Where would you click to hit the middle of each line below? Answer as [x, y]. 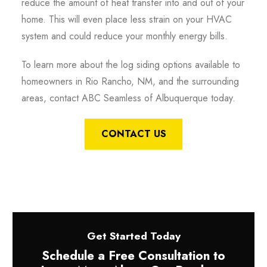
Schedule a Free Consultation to [133, 255]
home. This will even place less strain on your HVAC [126, 19]
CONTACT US [133, 133]
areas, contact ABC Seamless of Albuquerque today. [128, 98]
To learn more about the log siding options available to [131, 64]
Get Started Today [133, 236]
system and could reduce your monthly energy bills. [124, 36]
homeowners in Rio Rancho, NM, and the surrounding [130, 81]
